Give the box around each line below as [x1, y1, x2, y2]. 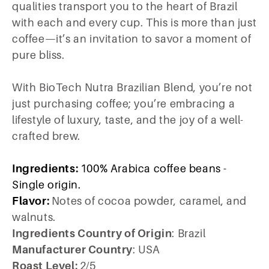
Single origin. [12, 179, 81, 192]
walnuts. [12, 211, 56, 224]
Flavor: [12, 195, 52, 208]
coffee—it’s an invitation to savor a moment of [12, 33, 252, 46]
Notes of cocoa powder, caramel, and [51, 195, 247, 208]
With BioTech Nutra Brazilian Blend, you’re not [12, 82, 253, 94]
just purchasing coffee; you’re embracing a [12, 98, 235, 110]
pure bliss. [12, 49, 65, 62]
